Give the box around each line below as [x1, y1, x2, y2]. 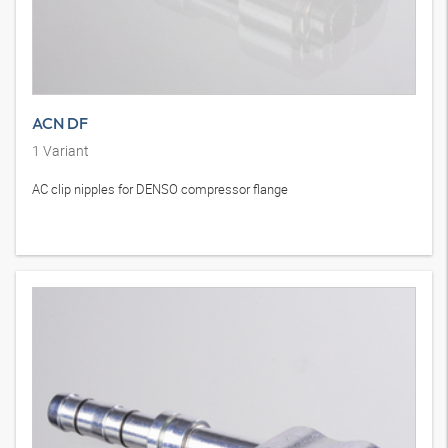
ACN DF [32, 113, 88, 134]
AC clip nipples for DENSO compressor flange [32, 180, 288, 199]
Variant [40, 141, 89, 161]
